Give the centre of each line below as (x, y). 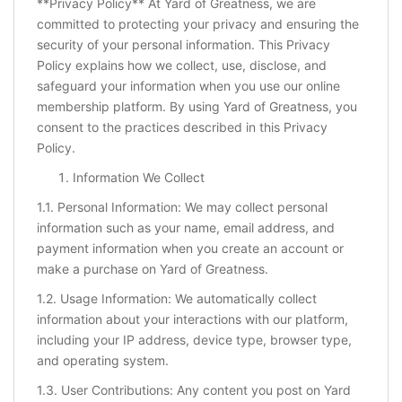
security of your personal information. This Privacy (184, 45)
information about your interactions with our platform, (192, 319)
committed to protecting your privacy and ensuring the (198, 24)
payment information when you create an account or (190, 249)
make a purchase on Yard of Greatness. (153, 269)
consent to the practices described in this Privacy (182, 127)
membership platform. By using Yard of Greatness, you (197, 107)
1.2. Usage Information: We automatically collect (177, 299)
